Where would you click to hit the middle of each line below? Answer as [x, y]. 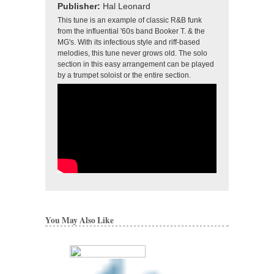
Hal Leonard [127, 6]
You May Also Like [80, 220]
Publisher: [80, 6]
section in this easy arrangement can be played [136, 64]
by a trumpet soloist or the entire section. [124, 75]
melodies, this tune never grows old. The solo [132, 53]
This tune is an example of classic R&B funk [130, 20]
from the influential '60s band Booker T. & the [131, 31]
